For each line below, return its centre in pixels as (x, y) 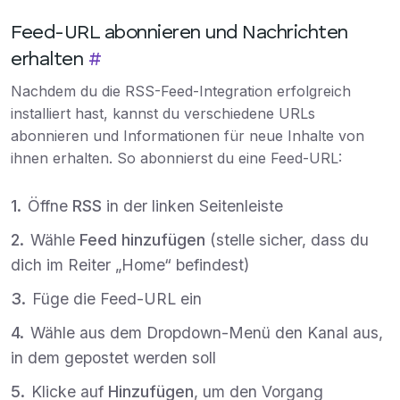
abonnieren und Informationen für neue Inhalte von (187, 136)
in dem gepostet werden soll (113, 358)
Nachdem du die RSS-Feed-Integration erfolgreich (181, 92)
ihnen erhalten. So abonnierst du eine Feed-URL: (176, 158)
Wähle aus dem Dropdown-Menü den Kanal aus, (207, 333)
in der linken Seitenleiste (192, 206)
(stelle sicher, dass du (287, 240)
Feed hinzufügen (142, 240)
